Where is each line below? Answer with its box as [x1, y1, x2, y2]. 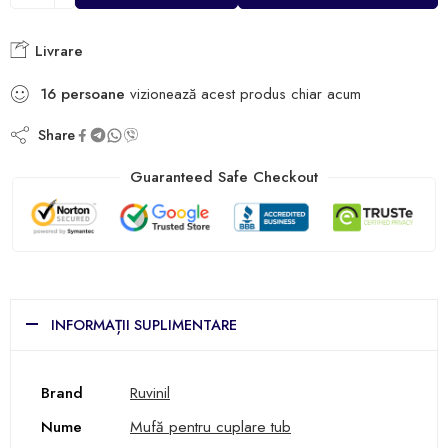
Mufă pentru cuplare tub [130, 415, 291, 439]
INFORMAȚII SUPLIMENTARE [51, 314, 237, 336]
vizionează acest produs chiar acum [125, 83, 361, 105]
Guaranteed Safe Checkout [130, 165, 318, 188]
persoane [61, 83, 125, 105]
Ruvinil [130, 381, 170, 405]
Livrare [30, 40, 83, 62]
